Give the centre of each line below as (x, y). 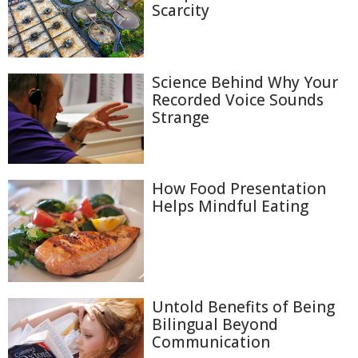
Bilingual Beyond (215, 324)
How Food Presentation (239, 189)
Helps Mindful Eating (230, 207)
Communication (211, 342)
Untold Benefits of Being (243, 306)
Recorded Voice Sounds (238, 99)
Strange (181, 117)
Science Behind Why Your (245, 82)
